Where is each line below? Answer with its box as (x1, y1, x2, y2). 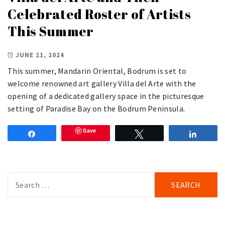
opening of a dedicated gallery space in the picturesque (8, 91, 204, 101)
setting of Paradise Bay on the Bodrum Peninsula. (8, 103, 185, 114)
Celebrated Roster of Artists (8, 5, 191, 23)
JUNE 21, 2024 (16, 51, 64, 60)
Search (7, 173, 33, 183)
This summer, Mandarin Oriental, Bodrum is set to (8, 66, 187, 76)
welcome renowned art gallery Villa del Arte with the (8, 78, 196, 89)
